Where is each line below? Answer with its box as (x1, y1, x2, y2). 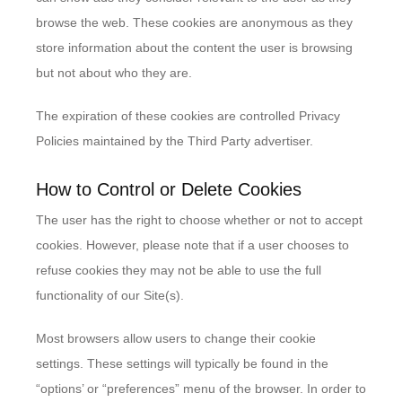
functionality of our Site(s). (36, 288, 184, 302)
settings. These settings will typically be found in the (36, 356, 328, 371)
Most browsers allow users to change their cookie (36, 331, 316, 345)
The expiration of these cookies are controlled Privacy (36, 109, 340, 123)
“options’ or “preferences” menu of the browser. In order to (36, 381, 366, 396)
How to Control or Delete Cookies (36, 179, 301, 199)
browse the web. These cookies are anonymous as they (36, 15, 353, 30)
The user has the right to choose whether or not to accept (36, 213, 363, 227)
